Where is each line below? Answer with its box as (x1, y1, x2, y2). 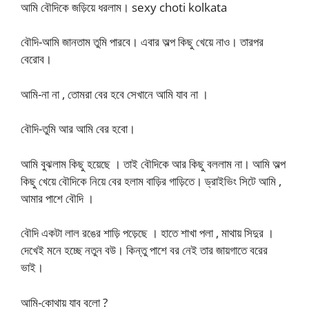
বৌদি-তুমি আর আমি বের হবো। (21, 121, 135, 137)
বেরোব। (21, 51, 52, 67)
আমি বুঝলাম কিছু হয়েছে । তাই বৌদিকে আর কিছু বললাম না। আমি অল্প (21, 155, 286, 172)
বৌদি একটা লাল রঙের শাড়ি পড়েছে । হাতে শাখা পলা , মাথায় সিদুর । (21, 225, 274, 241)
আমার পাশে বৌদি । (21, 190, 94, 206)
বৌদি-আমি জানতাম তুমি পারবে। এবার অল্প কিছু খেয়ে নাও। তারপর (21, 34, 263, 50)
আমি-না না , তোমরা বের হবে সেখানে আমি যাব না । (21, 86, 208, 102)
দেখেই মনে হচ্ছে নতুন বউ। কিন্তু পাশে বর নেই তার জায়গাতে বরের (21, 242, 268, 258)
